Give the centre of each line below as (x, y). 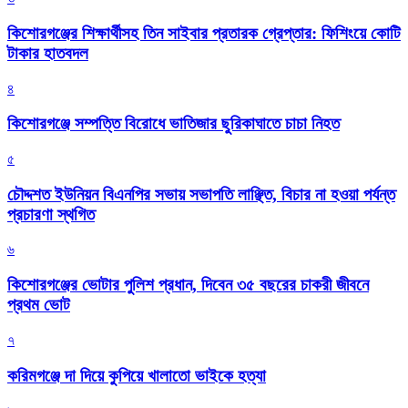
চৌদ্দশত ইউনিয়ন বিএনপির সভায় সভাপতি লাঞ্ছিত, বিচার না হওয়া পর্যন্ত (201, 194)
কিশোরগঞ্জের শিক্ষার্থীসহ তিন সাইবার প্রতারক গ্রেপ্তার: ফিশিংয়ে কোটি (204, 33)
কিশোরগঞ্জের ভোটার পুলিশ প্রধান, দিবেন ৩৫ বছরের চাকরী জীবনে (188, 285)
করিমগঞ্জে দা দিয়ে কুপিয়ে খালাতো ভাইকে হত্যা (137, 375)
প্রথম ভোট (39, 305)
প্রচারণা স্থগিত (51, 214)
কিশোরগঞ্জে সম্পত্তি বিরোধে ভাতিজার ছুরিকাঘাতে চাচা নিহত (173, 124)
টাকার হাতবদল (48, 53)
